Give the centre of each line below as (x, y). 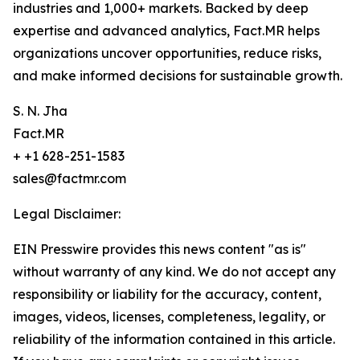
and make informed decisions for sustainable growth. (178, 76)
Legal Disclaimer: (67, 214)
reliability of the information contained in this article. (174, 340)
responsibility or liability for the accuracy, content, (167, 295)
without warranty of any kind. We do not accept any (174, 272)
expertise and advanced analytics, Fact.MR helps (166, 31)
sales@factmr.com (70, 179)
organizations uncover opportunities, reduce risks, (167, 53)
